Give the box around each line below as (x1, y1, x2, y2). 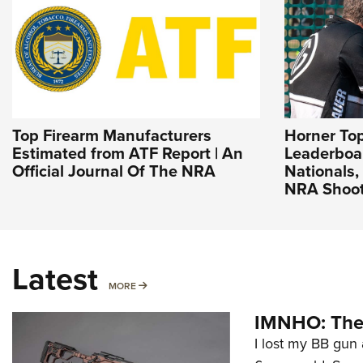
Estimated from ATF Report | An (12, 141, 243, 165)
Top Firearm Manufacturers (12, 123, 211, 147)
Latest (12, 256, 98, 301)
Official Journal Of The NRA (12, 159, 216, 183)
